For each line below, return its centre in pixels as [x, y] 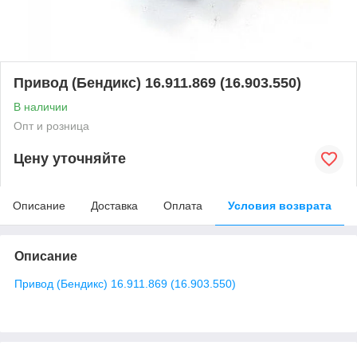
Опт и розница [51, 126]
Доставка [114, 205]
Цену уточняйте [70, 159]
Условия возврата [280, 205]
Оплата [183, 205]
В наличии [41, 106]
